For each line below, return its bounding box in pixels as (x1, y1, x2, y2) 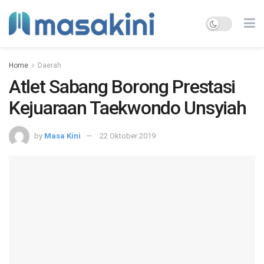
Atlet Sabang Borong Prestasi (9, 75, 236, 98)
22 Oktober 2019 (100, 131, 156, 140)
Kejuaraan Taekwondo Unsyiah (9, 97, 246, 119)
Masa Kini (44, 131, 81, 140)
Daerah (38, 61, 61, 70)
